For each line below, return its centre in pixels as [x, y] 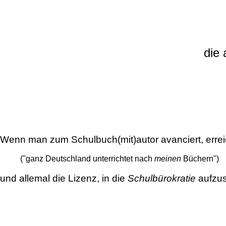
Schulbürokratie [162, 178]
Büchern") [200, 159]
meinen [168, 159]
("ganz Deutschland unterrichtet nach [87, 159]
